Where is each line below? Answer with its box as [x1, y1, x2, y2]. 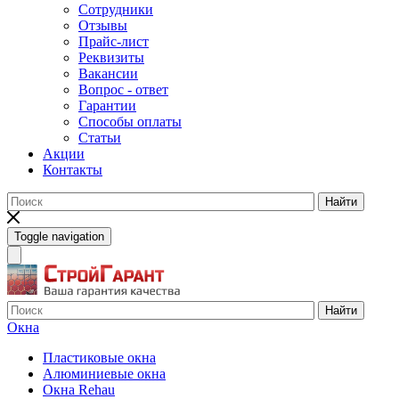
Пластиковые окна [43, 349, 156, 365]
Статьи [78, 130, 121, 146]
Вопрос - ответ [78, 82, 168, 98]
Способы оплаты [78, 114, 182, 130]
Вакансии [78, 66, 138, 82]
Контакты [43, 162, 102, 178]
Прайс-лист [78, 34, 149, 50]
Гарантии [78, 98, 136, 114]
